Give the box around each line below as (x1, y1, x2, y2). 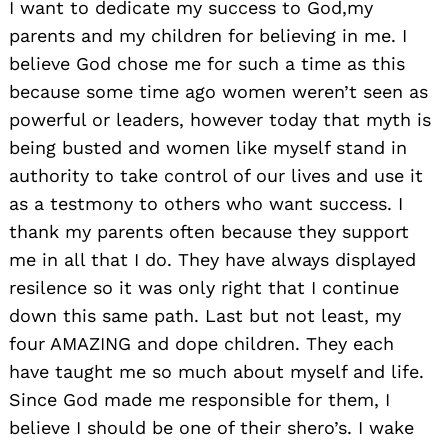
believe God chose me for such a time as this (9, 53, 405, 75)
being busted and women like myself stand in (9, 137, 407, 159)
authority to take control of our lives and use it (9, 165, 423, 187)
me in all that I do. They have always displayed (9, 249, 416, 271)
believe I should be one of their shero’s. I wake (9, 417, 414, 439)
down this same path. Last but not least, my (9, 305, 401, 327)
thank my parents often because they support (9, 221, 409, 243)
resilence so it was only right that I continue (9, 277, 399, 299)
